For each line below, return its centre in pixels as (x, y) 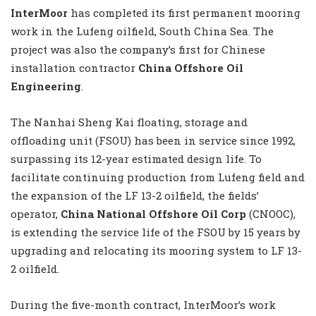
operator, (36, 213)
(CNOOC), (271, 213)
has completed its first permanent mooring (184, 12)
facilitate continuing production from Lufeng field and (158, 177)
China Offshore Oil (191, 67)
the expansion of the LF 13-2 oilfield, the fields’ (135, 195)
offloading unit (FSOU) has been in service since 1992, (153, 140)
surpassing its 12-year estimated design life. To (136, 158)
